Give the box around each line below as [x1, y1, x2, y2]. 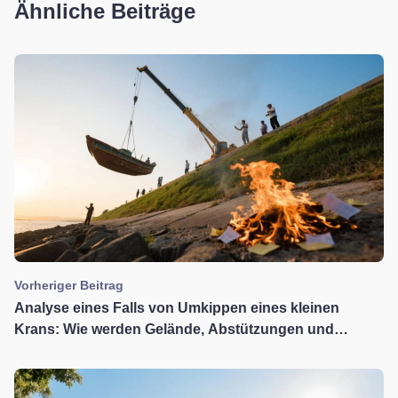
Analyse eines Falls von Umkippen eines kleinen [14, 300, 339, 316]
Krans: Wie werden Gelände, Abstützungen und [14, 322, 334, 338]
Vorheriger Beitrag [14, 278, 123, 293]
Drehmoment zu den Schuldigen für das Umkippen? [14, 343, 364, 359]
